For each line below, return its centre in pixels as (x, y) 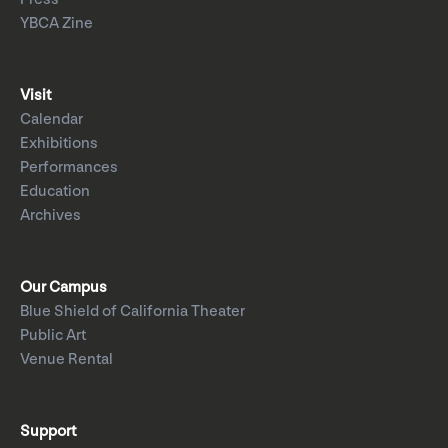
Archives (50, 216)
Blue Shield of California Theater (132, 312)
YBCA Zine (56, 24)
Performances (69, 168)
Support (48, 432)
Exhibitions (59, 144)
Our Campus (63, 288)
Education (55, 192)
